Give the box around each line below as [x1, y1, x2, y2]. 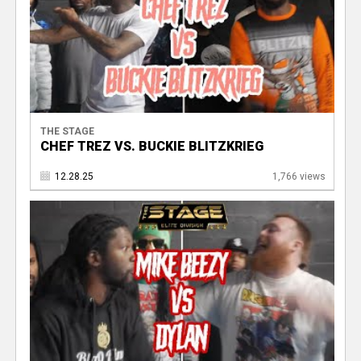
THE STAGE [39, 126, 94, 138]
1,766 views [272, 171, 326, 183]
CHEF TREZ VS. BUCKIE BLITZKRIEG [39, 139, 263, 155]
